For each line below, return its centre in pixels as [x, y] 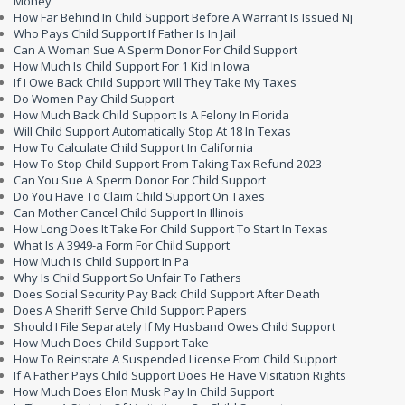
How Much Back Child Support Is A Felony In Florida [151, 115]
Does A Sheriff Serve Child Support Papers [130, 310]
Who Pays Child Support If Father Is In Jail [125, 33]
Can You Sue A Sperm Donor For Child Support [140, 180]
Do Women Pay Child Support [94, 99]
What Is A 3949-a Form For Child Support [122, 245]
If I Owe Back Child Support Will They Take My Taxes [155, 82]
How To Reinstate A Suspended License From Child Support [175, 359]
